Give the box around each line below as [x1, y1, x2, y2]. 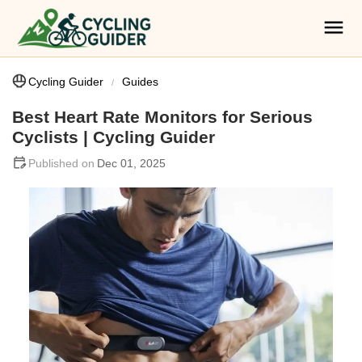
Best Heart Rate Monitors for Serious [12, 107, 313, 126]
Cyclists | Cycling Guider [12, 128, 215, 146]
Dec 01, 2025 [97, 157, 166, 170]
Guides [122, 75, 158, 88]
